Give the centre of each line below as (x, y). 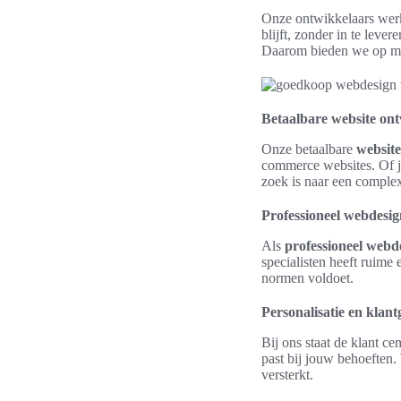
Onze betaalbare (309, 149)
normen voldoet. (307, 278)
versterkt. (287, 375)
